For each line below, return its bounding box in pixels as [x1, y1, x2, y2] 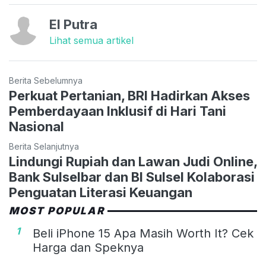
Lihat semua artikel [49, 34, 134, 47]
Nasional [9, 119, 64, 135]
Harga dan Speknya [33, 240, 144, 255]
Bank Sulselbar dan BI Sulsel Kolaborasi [9, 169, 255, 185]
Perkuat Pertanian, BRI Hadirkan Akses [9, 88, 250, 104]
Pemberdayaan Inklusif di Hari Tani [9, 103, 226, 119]
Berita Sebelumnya [9, 75, 83, 86]
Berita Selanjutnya [9, 141, 79, 152]
